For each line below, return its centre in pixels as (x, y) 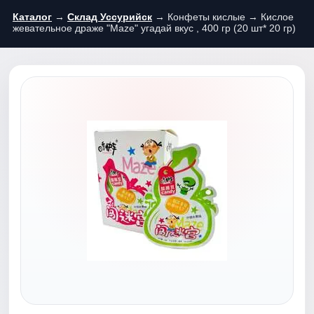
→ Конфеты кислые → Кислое (223, 17)
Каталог (32, 17)
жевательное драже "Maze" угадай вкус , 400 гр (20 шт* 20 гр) (154, 28)
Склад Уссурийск (110, 17)
